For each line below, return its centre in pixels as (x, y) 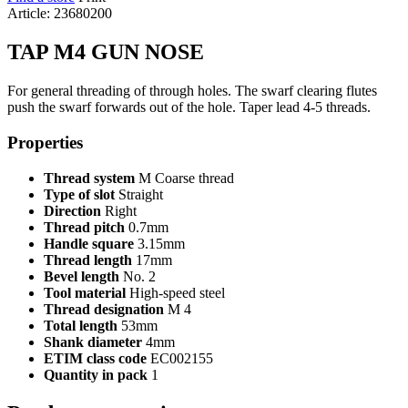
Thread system (89, 178)
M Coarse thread (184, 178)
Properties (45, 142)
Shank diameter (93, 342)
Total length (81, 325)
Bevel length (82, 276)
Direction (72, 210)
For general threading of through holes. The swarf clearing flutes (192, 91)
